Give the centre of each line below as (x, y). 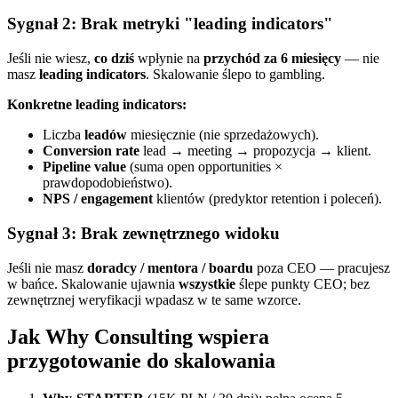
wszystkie (207, 283)
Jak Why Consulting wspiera (138, 337)
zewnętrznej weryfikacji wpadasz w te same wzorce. (154, 299)
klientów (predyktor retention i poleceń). (267, 199)
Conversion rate (91, 151)
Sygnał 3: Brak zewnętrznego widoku (143, 233)
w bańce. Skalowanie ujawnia (93, 283)
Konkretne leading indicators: (97, 105)
